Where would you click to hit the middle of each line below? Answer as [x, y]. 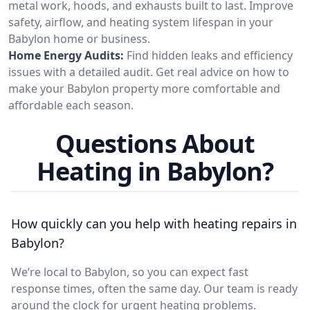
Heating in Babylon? [155, 171]
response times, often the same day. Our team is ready [154, 288]
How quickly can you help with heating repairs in [154, 223]
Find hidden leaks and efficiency [210, 55]
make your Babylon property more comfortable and [144, 88]
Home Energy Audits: [66, 55]
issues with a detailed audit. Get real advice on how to [149, 72]
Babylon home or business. [79, 38]
